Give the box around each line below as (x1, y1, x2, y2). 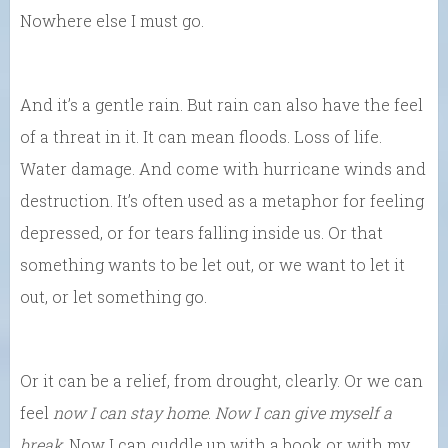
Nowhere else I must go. (20, 9, 204, 31)
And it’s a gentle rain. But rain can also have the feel (20, 93, 423, 115)
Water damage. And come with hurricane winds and (20, 157, 426, 179)
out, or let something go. (20, 285, 207, 307)
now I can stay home (53, 401, 208, 423)
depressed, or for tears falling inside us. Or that (20, 221, 383, 243)
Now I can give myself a (215, 401, 392, 423)
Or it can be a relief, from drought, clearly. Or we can (20, 369, 423, 391)
